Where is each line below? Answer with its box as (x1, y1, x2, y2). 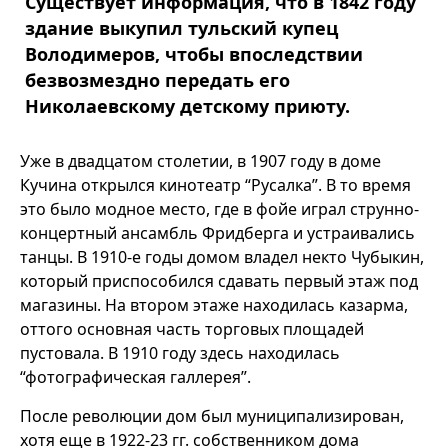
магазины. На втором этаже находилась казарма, (20, 294, 408, 316)
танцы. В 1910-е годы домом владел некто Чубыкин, (20, 246, 424, 268)
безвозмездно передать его (25, 68, 290, 92)
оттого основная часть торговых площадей (20, 318, 364, 340)
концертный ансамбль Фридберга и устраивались (20, 222, 415, 244)
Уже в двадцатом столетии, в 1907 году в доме (20, 150, 381, 172)
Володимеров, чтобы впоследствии (25, 42, 363, 66)
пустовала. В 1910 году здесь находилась (20, 342, 340, 364)
